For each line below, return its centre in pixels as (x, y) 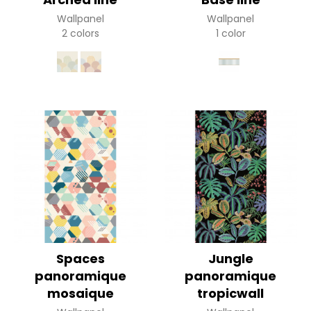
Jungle (230, 259)
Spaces (80, 259)
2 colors (80, 33)
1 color (230, 33)
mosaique (80, 294)
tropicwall (231, 294)
